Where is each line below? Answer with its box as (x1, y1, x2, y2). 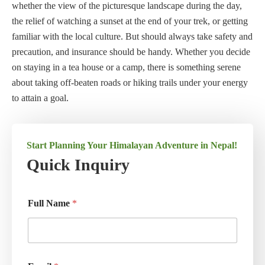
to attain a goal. (12, 93, 69, 104)
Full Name (28, 198, 72, 209)
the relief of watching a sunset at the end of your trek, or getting (12, 16, 248, 27)
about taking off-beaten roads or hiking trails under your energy (12, 77, 248, 88)
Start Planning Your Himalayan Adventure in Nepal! (27, 140, 237, 151)
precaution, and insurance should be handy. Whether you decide (12, 47, 250, 57)
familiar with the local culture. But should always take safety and (12, 31, 253, 42)
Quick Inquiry (27, 156, 130, 174)
